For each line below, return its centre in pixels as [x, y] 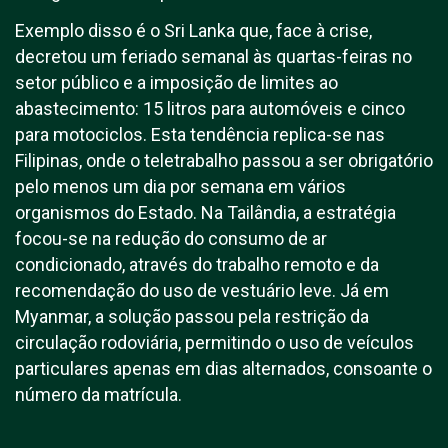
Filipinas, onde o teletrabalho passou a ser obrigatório [224, 160]
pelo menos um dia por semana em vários [180, 186]
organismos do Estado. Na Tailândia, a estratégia [205, 212]
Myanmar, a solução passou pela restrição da [192, 316]
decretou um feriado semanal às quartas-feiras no [213, 56]
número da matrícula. [98, 394]
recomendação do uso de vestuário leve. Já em [202, 290]
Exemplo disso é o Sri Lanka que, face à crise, [193, 30]
